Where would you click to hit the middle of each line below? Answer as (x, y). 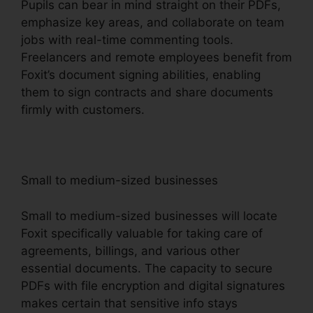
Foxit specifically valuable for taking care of (142, 233)
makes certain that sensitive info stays (129, 303)
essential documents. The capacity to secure (147, 268)
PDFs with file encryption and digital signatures (153, 285)
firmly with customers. (83, 110)
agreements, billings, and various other (130, 250)
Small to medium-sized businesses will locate (149, 216)
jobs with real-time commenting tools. (127, 40)
